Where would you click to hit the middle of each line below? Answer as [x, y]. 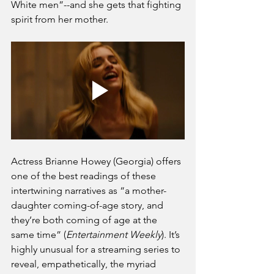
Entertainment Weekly [114, 234]
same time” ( [39, 234]
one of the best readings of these [85, 176]
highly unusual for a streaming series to [97, 249]
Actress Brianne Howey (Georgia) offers [97, 161]
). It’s [172, 234]
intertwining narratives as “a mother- [89, 190]
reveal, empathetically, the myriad [85, 264]
